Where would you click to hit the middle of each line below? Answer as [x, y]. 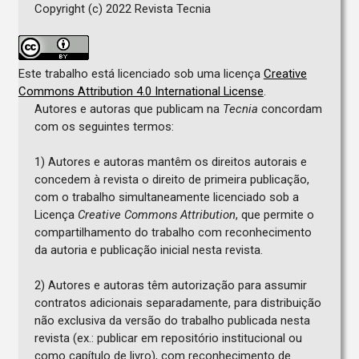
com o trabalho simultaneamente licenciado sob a [166, 197]
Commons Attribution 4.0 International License [141, 91]
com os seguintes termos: [104, 126]
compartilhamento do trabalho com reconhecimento [173, 232]
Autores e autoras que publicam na [128, 109]
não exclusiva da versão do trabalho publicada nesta [172, 320]
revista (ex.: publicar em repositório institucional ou [168, 338]
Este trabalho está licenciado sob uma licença [141, 73]
